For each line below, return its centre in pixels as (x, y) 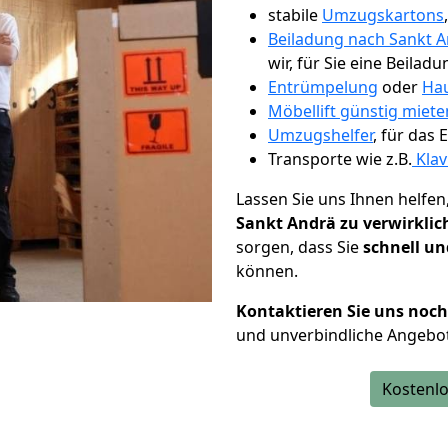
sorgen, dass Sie (299, 247)
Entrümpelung (323, 87)
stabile (295, 15)
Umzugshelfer (320, 135)
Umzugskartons (383, 15)
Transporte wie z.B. (340, 159)
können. (267, 271)
